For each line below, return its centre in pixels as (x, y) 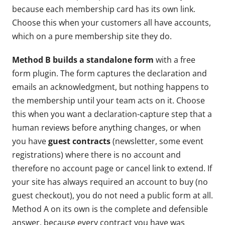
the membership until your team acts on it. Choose (108, 100)
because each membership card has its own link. (104, 9)
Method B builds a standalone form (83, 60)
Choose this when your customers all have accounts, (111, 22)
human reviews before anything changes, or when (106, 127)
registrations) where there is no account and (96, 154)
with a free (175, 60)
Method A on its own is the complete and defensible (110, 209)
